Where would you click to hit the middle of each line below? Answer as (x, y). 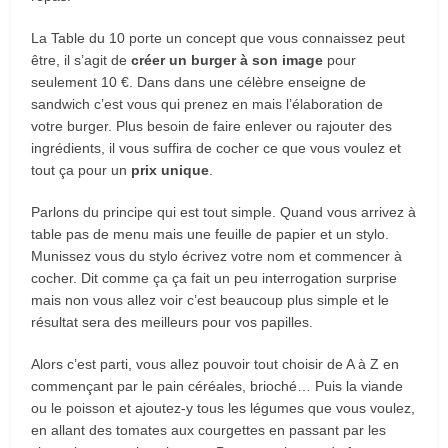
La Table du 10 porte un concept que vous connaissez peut (218, 38)
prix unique (170, 170)
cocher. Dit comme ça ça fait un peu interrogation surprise (214, 278)
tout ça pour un (81, 170)
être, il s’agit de (81, 60)
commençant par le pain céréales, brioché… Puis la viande (217, 386)
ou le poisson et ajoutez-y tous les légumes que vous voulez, (223, 408)
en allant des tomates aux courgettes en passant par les (209, 430)
